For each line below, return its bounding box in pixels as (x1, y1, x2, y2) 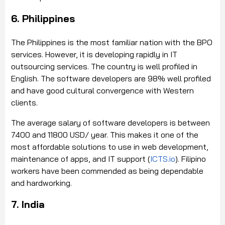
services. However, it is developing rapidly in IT (11, 49, 177, 60)
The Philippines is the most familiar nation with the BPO (11, 37, 212, 48)
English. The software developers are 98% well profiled (11, 73, 211, 84)
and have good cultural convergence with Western (11, 85, 194, 96)
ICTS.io (150, 154, 175, 164)
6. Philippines (11, 12, 75, 25)
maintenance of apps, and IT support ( (11, 154, 150, 164)
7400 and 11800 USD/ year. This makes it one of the (11, 130, 198, 140)
